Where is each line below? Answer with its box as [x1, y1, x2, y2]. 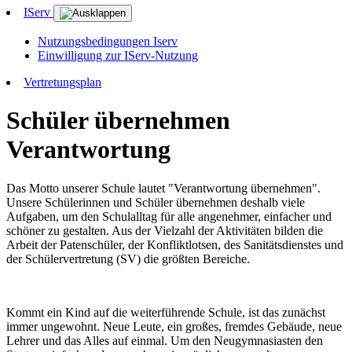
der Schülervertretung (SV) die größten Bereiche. [6, 251, 250, 266]
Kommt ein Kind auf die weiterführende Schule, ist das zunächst [6, 305, 325, 319]
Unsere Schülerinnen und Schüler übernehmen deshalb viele [6, 195, 305, 209]
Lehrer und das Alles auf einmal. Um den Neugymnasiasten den [6, 333, 323, 347]
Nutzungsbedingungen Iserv [38, 34, 178, 48]
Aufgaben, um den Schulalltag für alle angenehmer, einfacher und [6, 209, 332, 223]
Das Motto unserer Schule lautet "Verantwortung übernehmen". [6, 181, 321, 195]
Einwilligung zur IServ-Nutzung [38, 48, 198, 62]
